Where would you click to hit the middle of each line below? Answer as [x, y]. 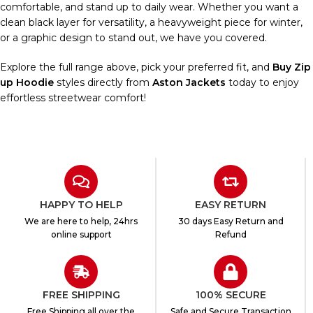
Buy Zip [292, 67]
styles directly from [103, 82]
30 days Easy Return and [231, 221]
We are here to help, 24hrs [81, 221]
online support [81, 234]
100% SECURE [231, 294]
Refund [231, 234]
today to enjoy [262, 82]
